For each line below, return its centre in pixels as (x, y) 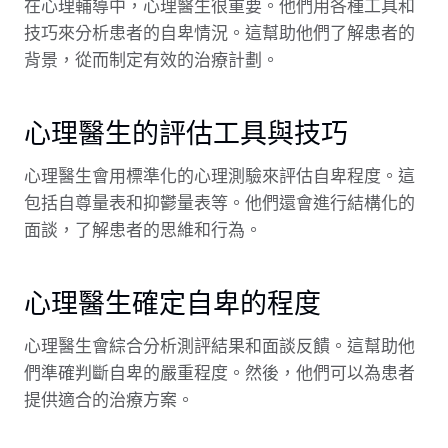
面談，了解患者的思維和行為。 (143, 230)
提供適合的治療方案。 (109, 400)
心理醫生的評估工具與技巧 (186, 132)
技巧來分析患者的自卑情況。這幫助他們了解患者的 (219, 33)
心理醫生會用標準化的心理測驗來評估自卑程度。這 (219, 176)
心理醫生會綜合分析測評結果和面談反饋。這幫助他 (219, 346)
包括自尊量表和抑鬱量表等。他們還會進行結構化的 (219, 203)
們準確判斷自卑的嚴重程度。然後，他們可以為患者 (219, 373)
